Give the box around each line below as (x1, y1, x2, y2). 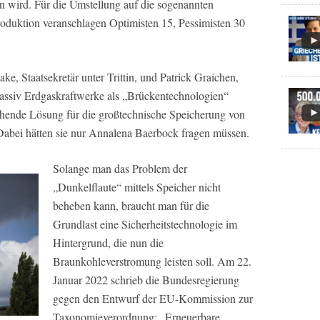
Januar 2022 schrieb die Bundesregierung (53, 272, 239, 288)
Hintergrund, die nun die (53, 235, 164, 251)
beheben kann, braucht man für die (53, 198, 209, 214)
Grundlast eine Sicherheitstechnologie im (53, 216, 237, 232)
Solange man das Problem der (53, 161, 187, 176)
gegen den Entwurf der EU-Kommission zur (53, 291, 253, 306)
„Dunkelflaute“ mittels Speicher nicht (53, 179, 221, 195)
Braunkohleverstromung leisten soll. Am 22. (53, 254, 251, 269)
